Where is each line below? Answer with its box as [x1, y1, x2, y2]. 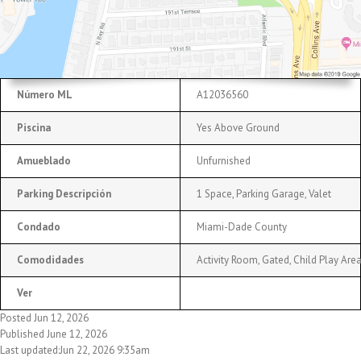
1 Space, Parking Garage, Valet [197, 186, 331, 201]
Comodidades [17, 252, 84, 267]
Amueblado [17, 153, 71, 168]
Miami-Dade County [197, 219, 287, 234]
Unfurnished [197, 153, 251, 168]
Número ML [17, 87, 73, 102]
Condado [17, 219, 60, 234]
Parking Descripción [17, 186, 111, 201]
